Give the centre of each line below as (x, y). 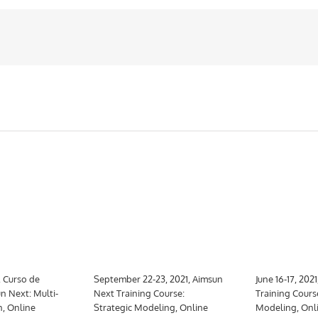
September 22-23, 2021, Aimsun (158, 279)
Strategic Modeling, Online (150, 307)
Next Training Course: (139, 293)
